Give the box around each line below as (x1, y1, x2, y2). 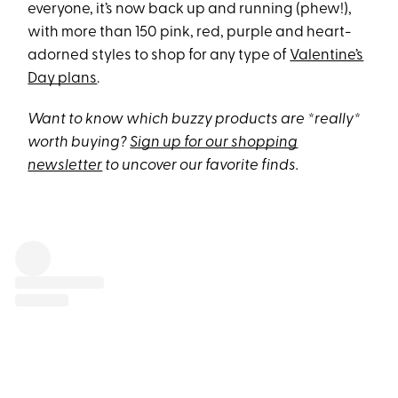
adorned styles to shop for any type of (28, 48, 291, 64)
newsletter (28, 158, 103, 174)
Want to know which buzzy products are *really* (28, 112, 362, 128)
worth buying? (28, 135, 131, 151)
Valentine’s (290, 48, 364, 64)
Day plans (28, 71, 98, 87)
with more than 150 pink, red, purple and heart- (28, 25, 352, 41)
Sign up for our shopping (130, 135, 298, 151)
